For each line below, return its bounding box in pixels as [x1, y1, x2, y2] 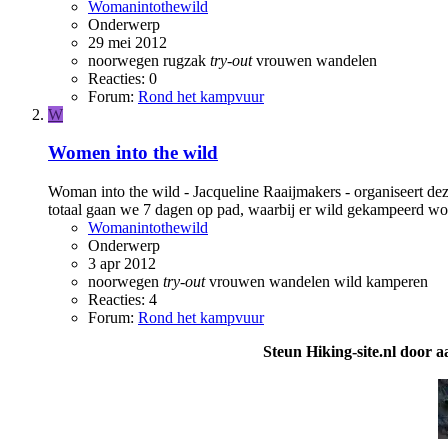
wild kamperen [334, 273, 428, 291]
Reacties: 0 [88, 69, 157, 87]
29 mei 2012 [88, 33, 167, 51]
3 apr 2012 [88, 255, 156, 273]
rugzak [163, 51, 210, 69]
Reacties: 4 [88, 291, 157, 309]
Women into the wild [48, 142, 218, 164]
